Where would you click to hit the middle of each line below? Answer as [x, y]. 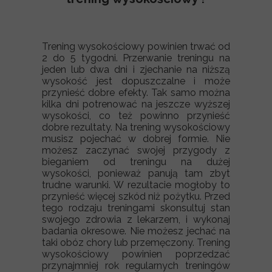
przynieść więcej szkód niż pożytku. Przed [136, 196]
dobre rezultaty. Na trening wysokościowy [136, 127]
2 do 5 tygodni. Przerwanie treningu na [136, 58]
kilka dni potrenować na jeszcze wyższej [136, 104]
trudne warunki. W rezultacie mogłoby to [136, 185]
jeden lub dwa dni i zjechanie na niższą [136, 70]
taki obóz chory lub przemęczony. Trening [136, 243]
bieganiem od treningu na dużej [136, 162]
